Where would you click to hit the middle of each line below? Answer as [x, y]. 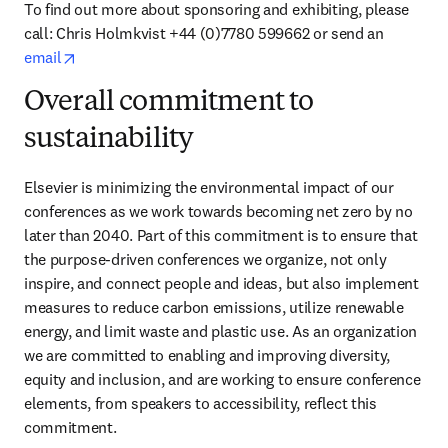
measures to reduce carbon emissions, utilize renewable [214, 307]
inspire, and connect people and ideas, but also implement [221, 283]
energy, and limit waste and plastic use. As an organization [221, 331]
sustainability [109, 140]
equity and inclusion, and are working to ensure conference [222, 379]
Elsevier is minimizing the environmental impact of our [209, 187]
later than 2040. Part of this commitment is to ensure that [221, 235]
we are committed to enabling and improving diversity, [207, 355]
